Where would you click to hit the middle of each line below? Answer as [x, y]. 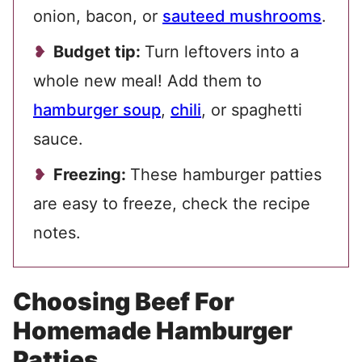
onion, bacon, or [98, 17]
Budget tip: [99, 52]
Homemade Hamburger [153, 331]
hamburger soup [97, 110]
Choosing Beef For [124, 302]
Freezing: [92, 175]
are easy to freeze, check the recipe [172, 204]
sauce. [58, 139]
